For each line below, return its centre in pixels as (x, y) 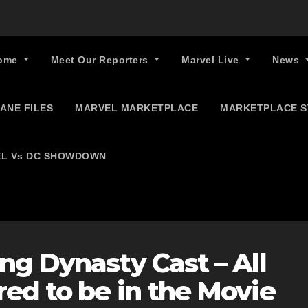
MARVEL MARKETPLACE (136, 108)
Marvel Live (212, 60)
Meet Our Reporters (101, 60)
